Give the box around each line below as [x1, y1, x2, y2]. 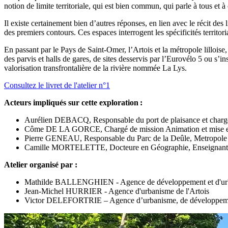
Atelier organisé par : [4, 160, 77, 169]
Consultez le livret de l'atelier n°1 [4, 81, 110, 90]
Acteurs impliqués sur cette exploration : [4, 98, 142, 107]
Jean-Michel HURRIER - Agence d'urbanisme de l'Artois [24, 187, 209, 196]
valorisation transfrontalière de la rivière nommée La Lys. [4, 64, 187, 73]
